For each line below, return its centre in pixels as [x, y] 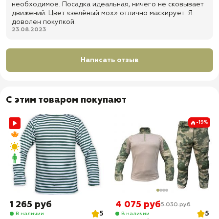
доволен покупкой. [44, 22]
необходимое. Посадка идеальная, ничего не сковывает [108, 4]
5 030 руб [176, 205]
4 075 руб [138, 205]
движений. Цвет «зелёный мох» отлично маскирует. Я [102, 13]
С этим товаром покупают [66, 100]
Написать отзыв [109, 60]
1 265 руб [31, 205]
